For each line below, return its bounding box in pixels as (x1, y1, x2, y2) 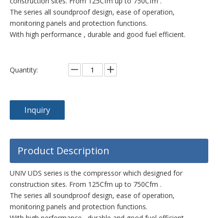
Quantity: (10, 65, 38, 74)
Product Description (18, 144, 109, 157)
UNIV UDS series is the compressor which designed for (10, 168, 182, 178)
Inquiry (24, 105, 50, 115)
